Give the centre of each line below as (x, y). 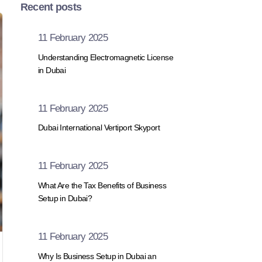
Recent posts (51, 7)
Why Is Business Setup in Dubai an (97, 256)
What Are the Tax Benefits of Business (102, 185)
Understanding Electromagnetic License (106, 57)
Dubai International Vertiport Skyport (99, 128)
